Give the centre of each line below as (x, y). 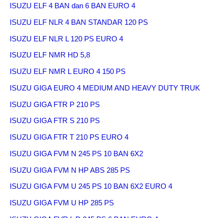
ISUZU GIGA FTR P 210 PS (55, 104)
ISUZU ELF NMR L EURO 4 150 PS (68, 71)
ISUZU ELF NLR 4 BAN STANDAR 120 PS (79, 22)
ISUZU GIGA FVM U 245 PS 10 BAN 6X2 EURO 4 (91, 186)
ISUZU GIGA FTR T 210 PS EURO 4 (69, 137)
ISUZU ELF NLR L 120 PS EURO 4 (66, 38)
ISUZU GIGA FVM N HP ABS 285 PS (70, 170)
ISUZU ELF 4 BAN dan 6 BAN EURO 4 (73, 6)
